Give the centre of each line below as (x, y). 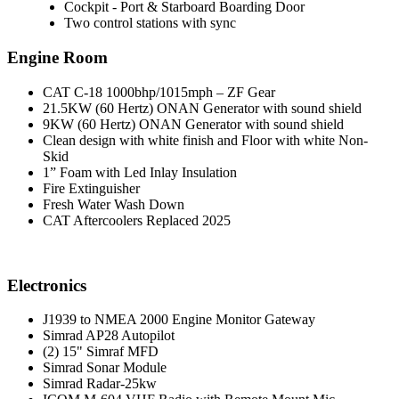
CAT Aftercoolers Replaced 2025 (137, 220)
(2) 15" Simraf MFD (101, 352)
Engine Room (57, 58)
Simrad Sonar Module (105, 368)
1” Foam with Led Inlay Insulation (140, 172)
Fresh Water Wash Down (114, 204)
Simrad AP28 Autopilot (109, 336)
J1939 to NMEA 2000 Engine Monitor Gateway (179, 320)
